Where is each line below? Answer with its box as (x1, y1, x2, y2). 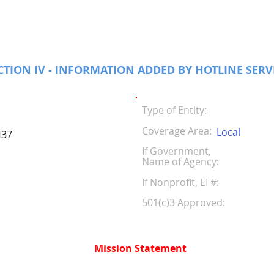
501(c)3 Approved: (142, 196, 225, 209)
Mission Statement (94, 242, 187, 255)
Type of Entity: (142, 103, 207, 117)
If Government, (142, 144, 211, 158)
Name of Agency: (142, 155, 219, 168)
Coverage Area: (142, 124, 212, 138)
